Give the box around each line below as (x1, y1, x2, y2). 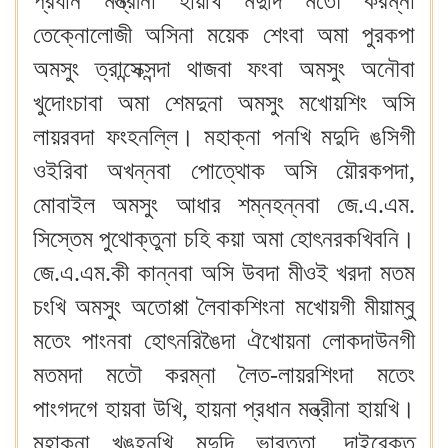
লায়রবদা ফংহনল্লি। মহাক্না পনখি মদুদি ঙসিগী (33, 124, 415, 150)
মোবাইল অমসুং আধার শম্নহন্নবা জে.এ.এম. (33, 192, 415, 218)
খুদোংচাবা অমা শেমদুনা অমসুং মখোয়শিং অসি (33, 90, 415, 116)
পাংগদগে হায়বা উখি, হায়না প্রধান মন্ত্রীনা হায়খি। (33, 396, 415, 422)
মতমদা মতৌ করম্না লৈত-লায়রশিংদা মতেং (33, 362, 415, 388)
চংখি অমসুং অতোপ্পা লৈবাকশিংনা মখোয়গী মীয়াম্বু (33, 294, 415, 320)
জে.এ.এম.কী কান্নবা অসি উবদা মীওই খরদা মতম (33, 260, 415, 286)
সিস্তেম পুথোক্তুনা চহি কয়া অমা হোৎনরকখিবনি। (33, 226, 415, 252)
